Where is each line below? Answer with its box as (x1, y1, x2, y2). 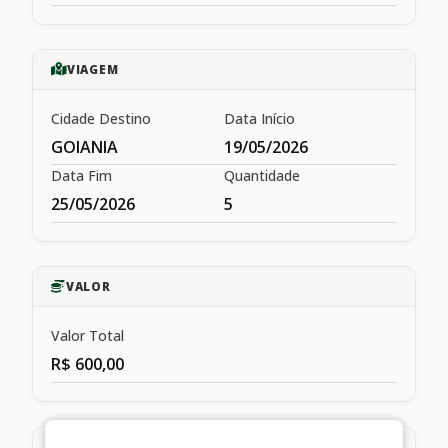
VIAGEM (66, 61, 119, 77)
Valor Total (51, 325, 124, 345)
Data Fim (51, 166, 112, 186)
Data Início (224, 108, 295, 128)
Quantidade (224, 166, 300, 186)
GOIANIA (51, 135, 118, 158)
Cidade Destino (51, 108, 151, 128)
